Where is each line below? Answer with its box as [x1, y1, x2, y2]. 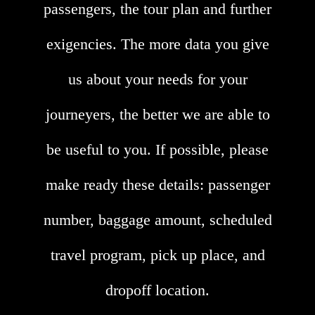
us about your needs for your [67, 70, 247, 89]
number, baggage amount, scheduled [43, 211, 272, 229]
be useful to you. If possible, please [46, 141, 269, 159]
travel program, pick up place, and [50, 246, 265, 264]
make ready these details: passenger [45, 176, 270, 194]
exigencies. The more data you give [46, 35, 269, 53]
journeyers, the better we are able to [45, 105, 270, 124]
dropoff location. [105, 281, 210, 300]
